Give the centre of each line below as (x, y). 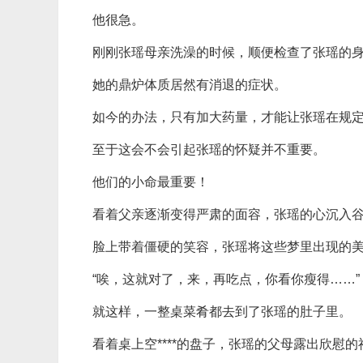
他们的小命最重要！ (151, 182)
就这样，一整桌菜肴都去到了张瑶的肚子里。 (222, 312)
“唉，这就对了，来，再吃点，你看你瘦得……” (226, 279)
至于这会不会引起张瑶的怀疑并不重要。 (209, 149)
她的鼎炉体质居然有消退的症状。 (190, 85)
